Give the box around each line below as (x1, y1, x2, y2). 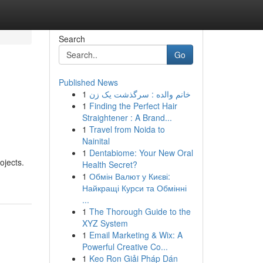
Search (58, 33, 85, 45)
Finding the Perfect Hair (89, 100, 177, 112)
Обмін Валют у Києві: (89, 170, 170, 182)
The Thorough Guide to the (89, 205, 191, 217)
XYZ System (82, 217, 128, 229)
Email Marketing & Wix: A (89, 229, 183, 241)
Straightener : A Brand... (82, 112, 172, 123)
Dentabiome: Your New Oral (89, 147, 193, 159)
